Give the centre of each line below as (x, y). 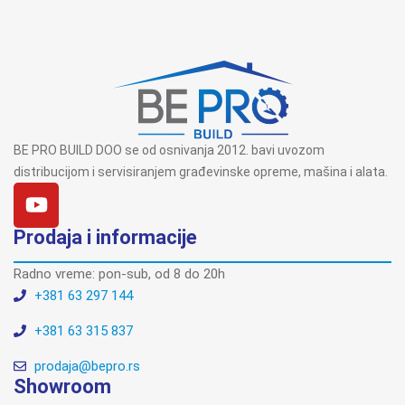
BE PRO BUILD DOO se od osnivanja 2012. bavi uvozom (169, 150)
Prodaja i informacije (105, 237)
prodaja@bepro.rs (87, 366)
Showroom (62, 386)
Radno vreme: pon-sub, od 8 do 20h (119, 273)
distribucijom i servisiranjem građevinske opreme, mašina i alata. (201, 171)
